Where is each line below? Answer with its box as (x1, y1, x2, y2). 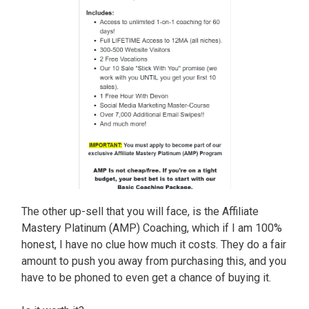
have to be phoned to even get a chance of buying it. (21, 270, 274, 284)
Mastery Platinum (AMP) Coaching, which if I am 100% (21, 221, 282, 235)
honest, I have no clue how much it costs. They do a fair (21, 237, 286, 251)
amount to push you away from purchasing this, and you (21, 254, 286, 268)
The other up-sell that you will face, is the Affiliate (21, 204, 259, 218)
